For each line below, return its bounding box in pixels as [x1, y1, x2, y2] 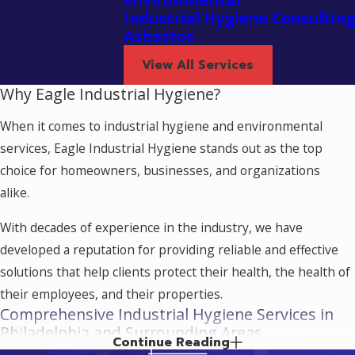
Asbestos [124, 25, 194, 48]
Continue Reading [113, 332, 231, 352]
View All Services [142, 55, 254, 74]
